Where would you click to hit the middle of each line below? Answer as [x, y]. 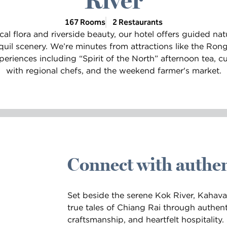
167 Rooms [85, 22]
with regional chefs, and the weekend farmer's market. [113, 70]
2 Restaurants [137, 22]
